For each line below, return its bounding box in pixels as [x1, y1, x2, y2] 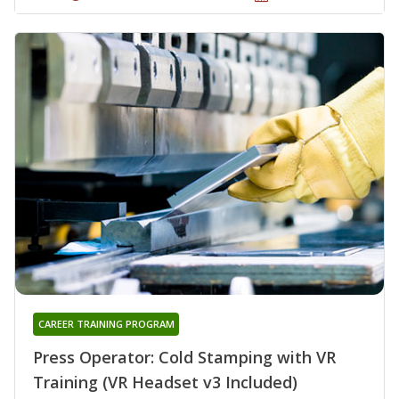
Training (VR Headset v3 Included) [33, 370, 297, 393]
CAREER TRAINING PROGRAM [37, 316, 175, 330]
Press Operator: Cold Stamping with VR [33, 346, 336, 368]
